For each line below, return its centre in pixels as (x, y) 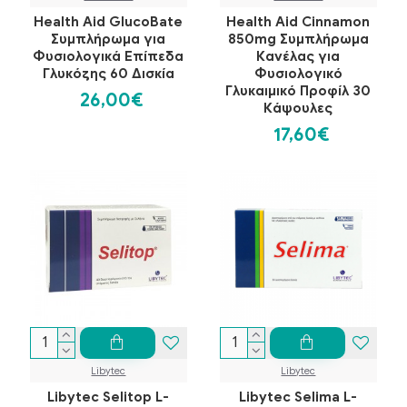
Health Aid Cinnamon (298, 21)
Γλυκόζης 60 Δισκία (108, 73)
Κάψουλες (298, 108)
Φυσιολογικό (298, 73)
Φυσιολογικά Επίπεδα (109, 56)
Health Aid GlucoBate (109, 21)
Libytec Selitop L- (109, 397)
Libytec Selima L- (298, 397)
